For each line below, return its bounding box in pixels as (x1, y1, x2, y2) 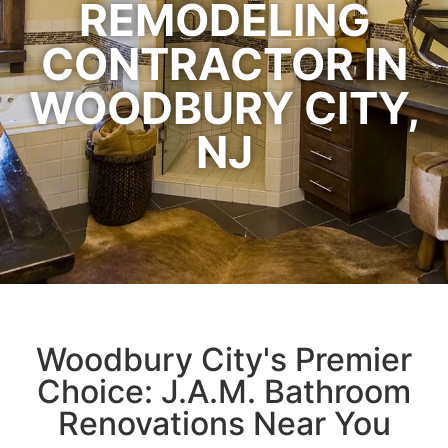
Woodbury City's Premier (36, 340, 412, 379)
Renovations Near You (57, 404, 391, 443)
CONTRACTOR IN (40, 37, 408, 91)
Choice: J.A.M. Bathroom (37, 372, 411, 411)
